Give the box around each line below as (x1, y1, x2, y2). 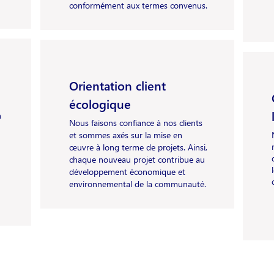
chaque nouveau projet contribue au (68, 154, 205, 165)
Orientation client (68, 76, 166, 94)
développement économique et (68, 166, 185, 177)
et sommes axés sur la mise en (68, 129, 182, 141)
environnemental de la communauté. (68, 178, 206, 190)
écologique (68, 95, 131, 112)
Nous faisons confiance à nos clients (68, 117, 202, 128)
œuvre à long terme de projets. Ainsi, (68, 141, 207, 153)
